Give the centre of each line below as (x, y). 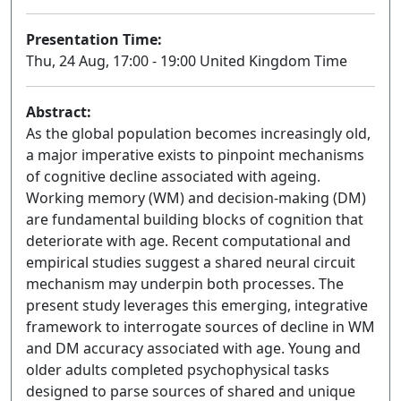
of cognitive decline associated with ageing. (173, 176)
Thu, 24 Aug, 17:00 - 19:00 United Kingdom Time (187, 61)
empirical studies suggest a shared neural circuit (191, 262)
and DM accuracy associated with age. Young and (193, 348)
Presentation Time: (94, 39)
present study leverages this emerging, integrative (197, 305)
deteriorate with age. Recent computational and (188, 241)
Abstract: (59, 112)
